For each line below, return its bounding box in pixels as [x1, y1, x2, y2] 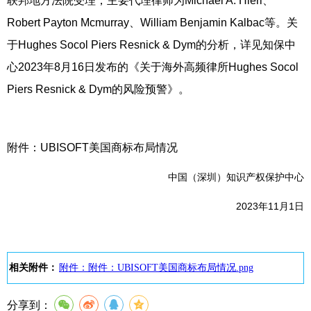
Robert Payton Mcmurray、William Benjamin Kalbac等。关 [7, 17, 298, 28]
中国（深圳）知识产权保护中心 [168, 171, 304, 183]
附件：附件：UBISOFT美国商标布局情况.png [59, 262, 253, 273]
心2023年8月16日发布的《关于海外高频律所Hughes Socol [7, 61, 299, 73]
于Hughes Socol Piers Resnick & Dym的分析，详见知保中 [7, 39, 296, 51]
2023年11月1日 [217, 201, 304, 212]
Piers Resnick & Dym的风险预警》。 [7, 83, 190, 95]
